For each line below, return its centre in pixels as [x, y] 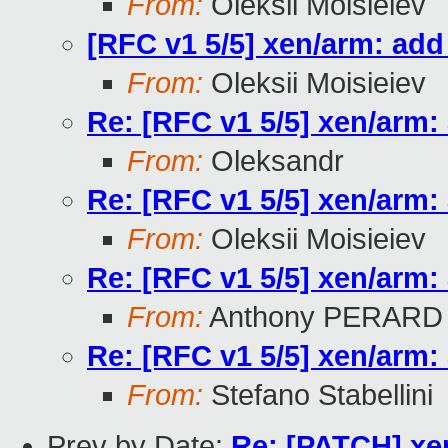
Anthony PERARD [323, 317]
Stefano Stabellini [318, 395]
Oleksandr [273, 161]
